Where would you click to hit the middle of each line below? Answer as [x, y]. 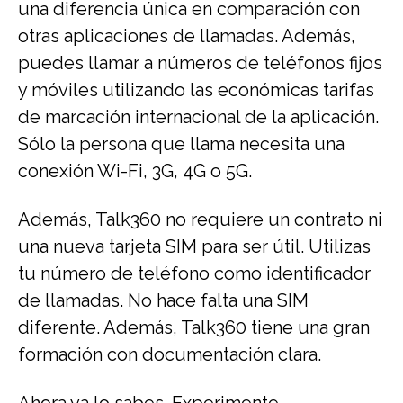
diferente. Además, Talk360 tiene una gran [194, 327]
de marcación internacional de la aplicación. [198, 116]
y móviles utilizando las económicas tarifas [196, 90]
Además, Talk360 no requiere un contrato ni [200, 219]
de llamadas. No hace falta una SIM [163, 300]
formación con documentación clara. [174, 354]
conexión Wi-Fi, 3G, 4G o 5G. [139, 170]
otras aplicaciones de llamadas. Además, [187, 36]
